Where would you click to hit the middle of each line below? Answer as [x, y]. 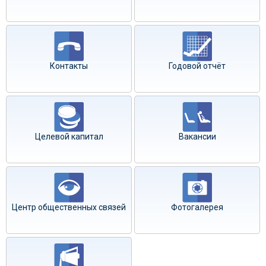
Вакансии [197, 137]
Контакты [69, 66]
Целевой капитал [69, 137]
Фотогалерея [197, 207]
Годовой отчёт [197, 66]
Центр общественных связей [69, 207]
